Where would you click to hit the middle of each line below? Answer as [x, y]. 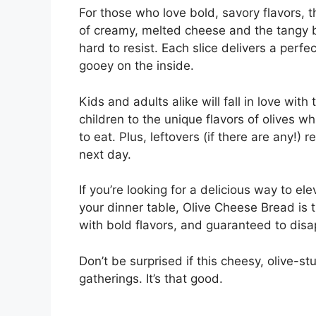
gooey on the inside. [136, 66]
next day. [105, 154]
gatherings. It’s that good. [151, 278]
